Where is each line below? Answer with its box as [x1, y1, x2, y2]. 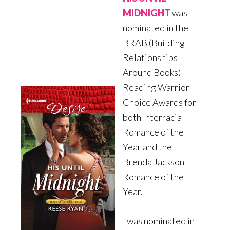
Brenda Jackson [122, 156, 184, 168]
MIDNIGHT [122, 7, 170, 19]
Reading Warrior [122, 82, 189, 93]
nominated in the [122, 22, 188, 34]
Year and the [122, 141, 172, 153]
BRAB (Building [122, 37, 185, 49]
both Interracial [122, 111, 184, 123]
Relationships [122, 52, 178, 64]
